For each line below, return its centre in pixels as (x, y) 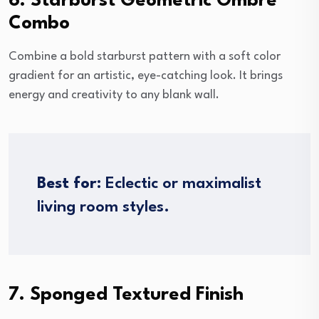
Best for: (69, 183)
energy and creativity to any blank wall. (114, 95)
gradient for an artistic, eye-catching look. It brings (146, 75)
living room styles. (103, 207)
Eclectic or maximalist (181, 183)
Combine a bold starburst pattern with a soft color (145, 56)
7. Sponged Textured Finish (126, 294)
